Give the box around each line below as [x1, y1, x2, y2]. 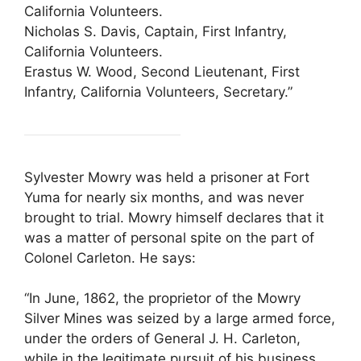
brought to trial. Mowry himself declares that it [24, 209, 324, 226]
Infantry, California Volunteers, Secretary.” [24, 83, 293, 100]
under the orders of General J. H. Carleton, [24, 330, 301, 347]
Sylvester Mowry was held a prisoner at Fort [24, 168, 309, 185]
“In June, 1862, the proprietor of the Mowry [24, 290, 301, 307]
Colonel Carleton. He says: [24, 249, 196, 266]
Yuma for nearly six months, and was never [24, 189, 304, 205]
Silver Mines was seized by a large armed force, [24, 310, 335, 327]
